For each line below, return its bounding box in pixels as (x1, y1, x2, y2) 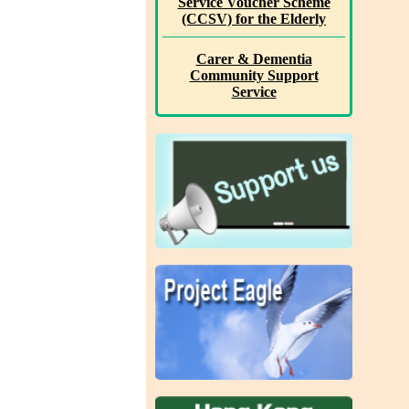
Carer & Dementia (195, 51, 312, 67)
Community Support (189, 68, 319, 83)
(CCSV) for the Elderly (182, 11, 326, 26)
